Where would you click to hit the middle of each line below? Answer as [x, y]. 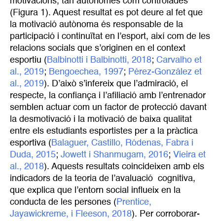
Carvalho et [179, 60]
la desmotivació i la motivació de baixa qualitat [101, 119]
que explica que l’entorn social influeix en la [95, 190]
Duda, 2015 [33, 155]
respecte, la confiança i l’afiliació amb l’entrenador [108, 95]
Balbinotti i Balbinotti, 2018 [99, 60]
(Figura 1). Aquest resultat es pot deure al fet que [106, 13]
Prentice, [134, 202]
